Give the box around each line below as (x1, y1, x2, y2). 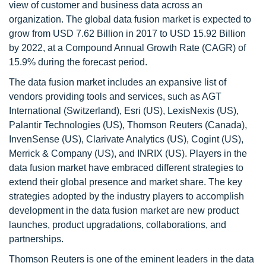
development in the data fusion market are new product (9, 205, 239, 216)
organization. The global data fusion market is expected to (9, 14, 251, 24)
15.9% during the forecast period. (9, 57, 147, 67)
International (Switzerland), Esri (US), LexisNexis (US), (9, 106, 239, 116)
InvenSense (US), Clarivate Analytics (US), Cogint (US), (9, 134, 243, 144)
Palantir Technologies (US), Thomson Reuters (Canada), (9, 120, 247, 130)
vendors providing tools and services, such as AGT (9, 91, 221, 102)
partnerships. (9, 234, 64, 244)
